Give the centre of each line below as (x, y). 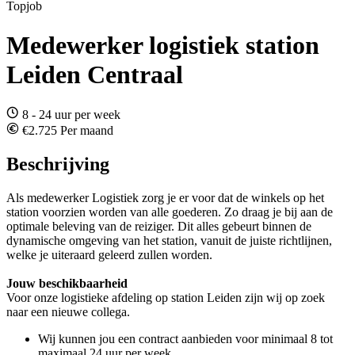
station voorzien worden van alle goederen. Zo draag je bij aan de (170, 212)
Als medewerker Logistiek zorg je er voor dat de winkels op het (165, 198)
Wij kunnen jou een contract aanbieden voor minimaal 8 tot (185, 339)
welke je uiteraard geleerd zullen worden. (109, 255)
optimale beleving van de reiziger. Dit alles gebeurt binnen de (159, 227)
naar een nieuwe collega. (68, 312)
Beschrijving (58, 164)
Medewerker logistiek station (163, 45)
